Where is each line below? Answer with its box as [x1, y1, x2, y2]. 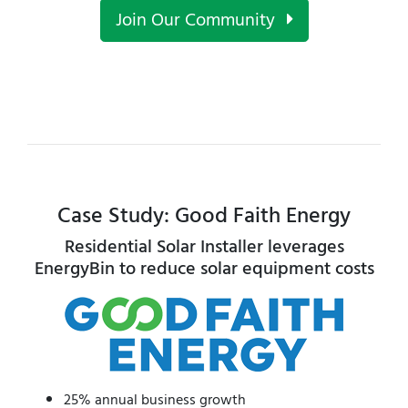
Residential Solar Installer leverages [64, 232, 344, 262]
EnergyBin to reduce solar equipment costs [34, 254, 374, 284]
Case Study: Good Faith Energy [57, 198, 351, 234]
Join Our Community [115, 5, 280, 36]
